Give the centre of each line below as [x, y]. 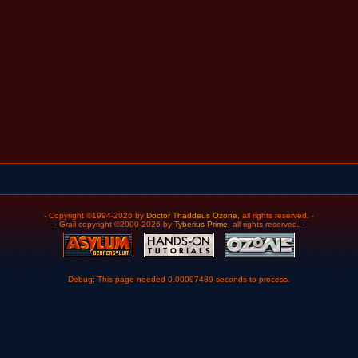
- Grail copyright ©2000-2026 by [114, 225]
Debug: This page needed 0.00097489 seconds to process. [179, 279]
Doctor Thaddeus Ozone [192, 216]
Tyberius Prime [201, 225]
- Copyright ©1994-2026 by [95, 216]
